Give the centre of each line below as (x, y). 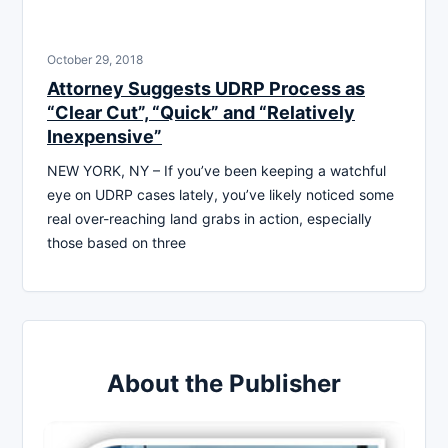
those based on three (116, 243)
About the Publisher (224, 384)
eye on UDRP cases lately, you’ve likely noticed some (220, 195)
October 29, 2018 (95, 60)
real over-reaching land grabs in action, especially (209, 219)
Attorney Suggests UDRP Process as (206, 89)
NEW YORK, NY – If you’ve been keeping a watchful (216, 171)
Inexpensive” (104, 137)
